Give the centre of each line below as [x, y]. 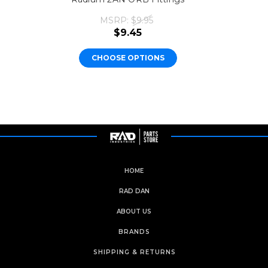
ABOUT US [134, 212]
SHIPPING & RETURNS [134, 252]
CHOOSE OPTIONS [128, 58]
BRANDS [134, 232]
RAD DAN [134, 191]
